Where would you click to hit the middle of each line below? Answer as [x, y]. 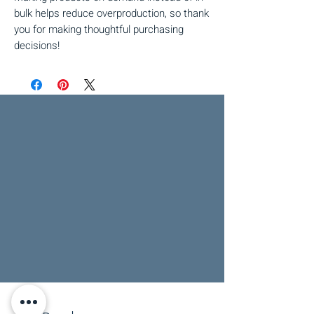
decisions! [37, 45]
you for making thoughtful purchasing [99, 29]
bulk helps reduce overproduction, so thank [111, 13]
